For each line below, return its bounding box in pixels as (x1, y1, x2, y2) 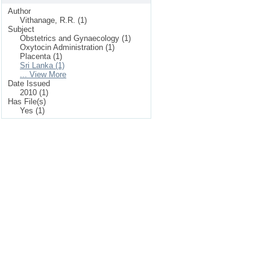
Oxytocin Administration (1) (20, 43, 115, 52)
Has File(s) (8, 97, 46, 106)
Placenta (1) (20, 52, 62, 61)
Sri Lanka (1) (20, 61, 64, 70)
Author (8, 7, 31, 16)
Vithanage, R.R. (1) (20, 16, 87, 25)
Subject (8, 25, 34, 34)
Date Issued (8, 79, 50, 88)
